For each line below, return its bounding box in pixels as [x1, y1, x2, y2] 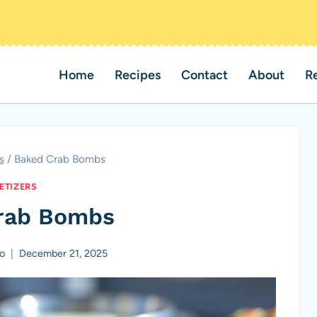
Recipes [115, 67, 161, 83]
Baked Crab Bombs [13, 152, 105, 166]
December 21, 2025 [18, 247, 108, 260]
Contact [181, 67, 229, 83]
